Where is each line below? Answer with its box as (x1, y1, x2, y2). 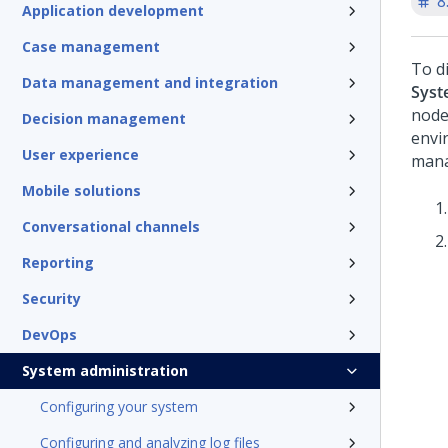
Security (22, 289, 81, 308)
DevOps (22, 325, 77, 344)
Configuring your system (40, 397, 198, 416)
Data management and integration (22, 73, 278, 92)
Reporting (22, 253, 94, 272)
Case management (22, 37, 160, 56)
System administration (22, 361, 188, 380)
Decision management (22, 109, 186, 128)
